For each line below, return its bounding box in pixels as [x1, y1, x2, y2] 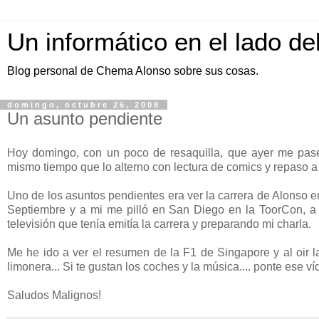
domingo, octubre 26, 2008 [7, 100, 160, 109]
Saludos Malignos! [7, 288, 101, 301]
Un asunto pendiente [7, 109, 162, 128]
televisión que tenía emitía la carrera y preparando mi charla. [7, 217, 311, 230]
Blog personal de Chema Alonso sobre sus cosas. [7, 65, 258, 77]
